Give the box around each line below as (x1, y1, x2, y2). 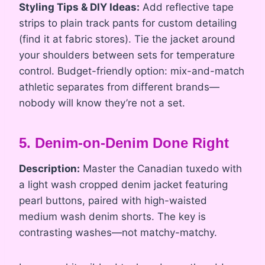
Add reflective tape (140, 1, 234, 14)
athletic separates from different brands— (19, 81, 219, 93)
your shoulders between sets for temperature (19, 49, 235, 62)
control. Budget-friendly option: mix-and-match (19, 65, 244, 77)
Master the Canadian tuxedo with (80, 163, 242, 175)
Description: (19, 163, 80, 175)
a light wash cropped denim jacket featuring (19, 179, 228, 191)
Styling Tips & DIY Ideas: (19, 1, 140, 14)
